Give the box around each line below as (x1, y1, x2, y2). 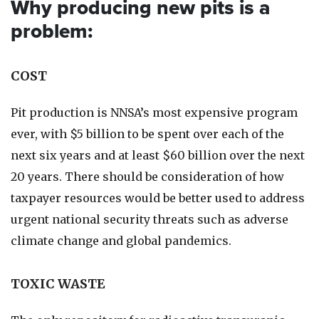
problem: (11, 19, 93, 43)
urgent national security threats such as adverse (11, 212, 288, 226)
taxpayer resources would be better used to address (11, 191, 305, 205)
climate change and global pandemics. (11, 234, 231, 248)
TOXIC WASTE (11, 276, 105, 292)
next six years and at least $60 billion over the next (11, 148, 305, 162)
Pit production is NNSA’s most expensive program (11, 105, 298, 120)
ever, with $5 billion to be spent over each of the (11, 127, 284, 141)
